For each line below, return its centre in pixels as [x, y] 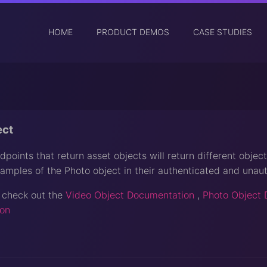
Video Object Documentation [130, 195]
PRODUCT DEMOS [133, 32]
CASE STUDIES [223, 32]
